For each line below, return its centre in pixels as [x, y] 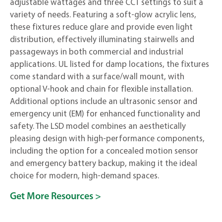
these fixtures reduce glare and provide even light [101, 27]
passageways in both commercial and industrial [97, 51]
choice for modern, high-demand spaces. [84, 175]
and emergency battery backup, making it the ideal [104, 163]
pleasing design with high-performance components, [107, 138]
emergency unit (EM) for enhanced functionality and [105, 113]
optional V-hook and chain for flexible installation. [101, 88]
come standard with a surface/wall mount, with [97, 76]
